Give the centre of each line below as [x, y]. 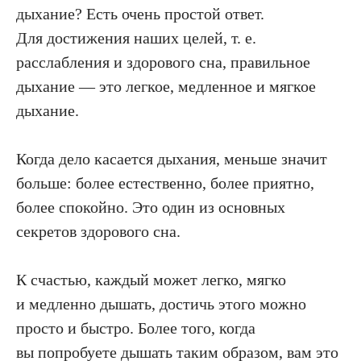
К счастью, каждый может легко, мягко [151, 279]
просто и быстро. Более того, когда [136, 328]
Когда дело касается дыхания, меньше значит [172, 158]
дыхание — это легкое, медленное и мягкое [166, 86]
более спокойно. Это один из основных [151, 207]
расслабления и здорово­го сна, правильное [163, 62]
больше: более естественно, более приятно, [165, 183]
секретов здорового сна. [98, 231]
